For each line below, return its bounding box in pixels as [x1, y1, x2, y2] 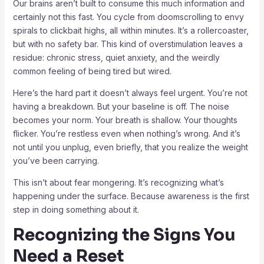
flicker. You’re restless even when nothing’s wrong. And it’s [12, 128, 240, 138]
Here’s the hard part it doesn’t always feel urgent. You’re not [12, 87, 247, 98]
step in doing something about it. [12, 204, 139, 214]
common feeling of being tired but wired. [12, 65, 171, 76]
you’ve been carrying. [12, 155, 99, 166]
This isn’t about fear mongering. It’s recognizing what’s [12, 177, 224, 187]
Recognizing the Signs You [12, 224, 236, 245]
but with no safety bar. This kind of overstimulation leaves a [12, 38, 243, 49]
